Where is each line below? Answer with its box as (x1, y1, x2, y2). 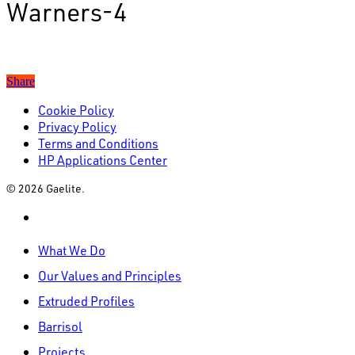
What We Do (38, 241, 105, 258)
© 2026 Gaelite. (6, 180, 85, 196)
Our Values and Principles (38, 266, 181, 284)
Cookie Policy (38, 101, 114, 118)
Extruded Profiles (38, 292, 135, 309)
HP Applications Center (38, 151, 167, 168)
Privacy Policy (38, 117, 116, 135)
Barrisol (38, 317, 82, 334)
